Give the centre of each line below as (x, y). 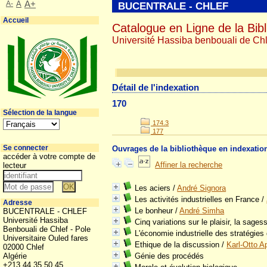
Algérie (16, 256)
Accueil (16, 20)
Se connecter (26, 148)
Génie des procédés (170, 256)
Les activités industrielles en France (197, 199)
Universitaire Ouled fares (46, 238)
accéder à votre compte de (49, 156)
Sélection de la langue (40, 113)
